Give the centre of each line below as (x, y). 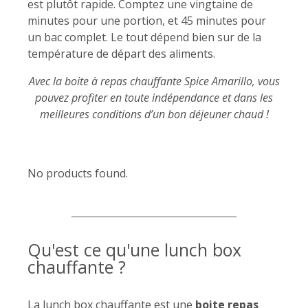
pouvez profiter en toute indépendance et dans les (154, 98)
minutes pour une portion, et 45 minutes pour (147, 21)
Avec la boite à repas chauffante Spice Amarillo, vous (154, 81)
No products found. (78, 174)
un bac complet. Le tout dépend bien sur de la (144, 37)
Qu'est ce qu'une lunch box (134, 250)
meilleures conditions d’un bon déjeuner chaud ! (154, 114)
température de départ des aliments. (121, 54)
